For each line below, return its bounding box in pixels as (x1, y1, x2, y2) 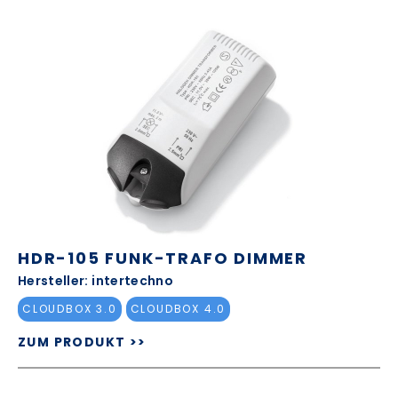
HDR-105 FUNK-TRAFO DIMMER (18, 246, 307, 269)
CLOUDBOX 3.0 (22, 301, 117, 317)
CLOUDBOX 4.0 (130, 301, 227, 317)
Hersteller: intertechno (18, 271, 174, 290)
